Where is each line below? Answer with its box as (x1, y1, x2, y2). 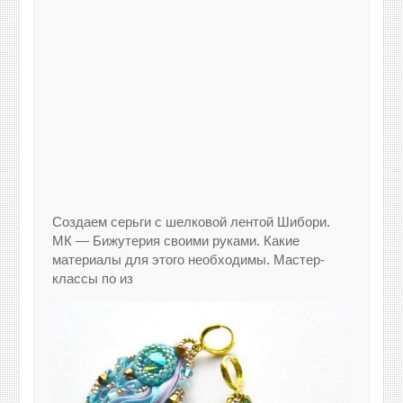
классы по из (52, 271, 134, 287)
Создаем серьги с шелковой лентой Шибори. (52, 214, 331, 230)
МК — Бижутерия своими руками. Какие (52, 233, 300, 249)
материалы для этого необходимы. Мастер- (52, 252, 326, 268)
